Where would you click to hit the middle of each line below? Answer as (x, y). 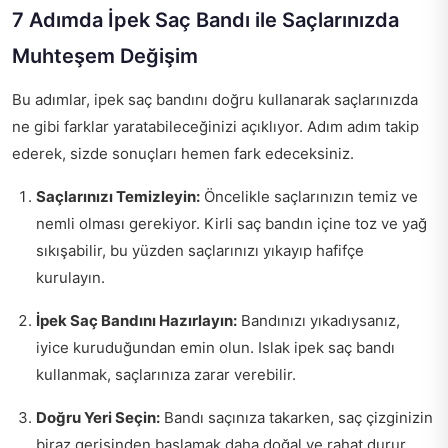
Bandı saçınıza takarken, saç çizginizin (296, 417)
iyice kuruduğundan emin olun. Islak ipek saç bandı (215, 347)
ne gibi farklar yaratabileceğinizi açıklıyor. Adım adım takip (215, 126)
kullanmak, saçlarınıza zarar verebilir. (166, 374)
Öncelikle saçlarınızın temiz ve (309, 196)
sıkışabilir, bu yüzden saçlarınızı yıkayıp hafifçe (200, 250)
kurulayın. (70, 277)
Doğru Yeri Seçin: (98, 417)
